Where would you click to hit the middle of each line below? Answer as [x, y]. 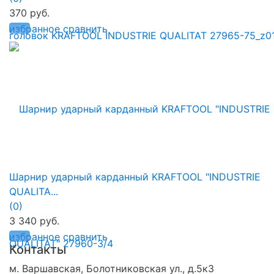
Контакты [38, 249]
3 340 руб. [34, 220]
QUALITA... [34, 191]
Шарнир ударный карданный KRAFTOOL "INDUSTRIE [135, 176]
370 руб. [29, 13]
